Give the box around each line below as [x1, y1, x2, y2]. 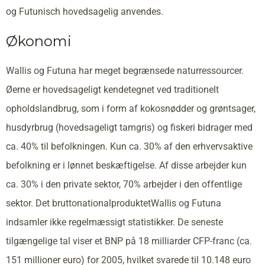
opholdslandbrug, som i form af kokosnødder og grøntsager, [6, 102, 256, 114]
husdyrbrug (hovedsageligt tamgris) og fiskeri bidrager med [6, 121, 253, 133]
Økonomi [6, 32, 72, 50]
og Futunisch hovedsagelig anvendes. [6, 5, 163, 17]
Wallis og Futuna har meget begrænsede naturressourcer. [6, 64, 244, 76]
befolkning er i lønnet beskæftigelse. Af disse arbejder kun [6, 159, 247, 171]
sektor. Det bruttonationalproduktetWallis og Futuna [6, 197, 221, 209]
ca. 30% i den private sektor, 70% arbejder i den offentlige [6, 178, 242, 190]
